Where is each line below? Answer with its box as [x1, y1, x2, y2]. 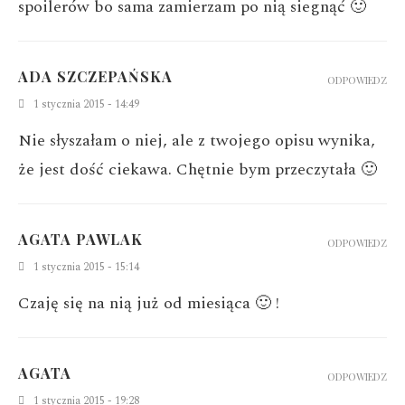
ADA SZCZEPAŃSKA [18, 66, 173, 86]
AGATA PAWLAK [18, 229, 143, 249]
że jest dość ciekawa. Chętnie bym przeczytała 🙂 [18, 156, 377, 182]
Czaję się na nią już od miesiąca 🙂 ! [18, 290, 279, 316]
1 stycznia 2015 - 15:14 [33, 258, 139, 276]
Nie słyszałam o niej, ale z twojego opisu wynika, [18, 127, 375, 153]
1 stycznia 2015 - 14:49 [33, 95, 139, 113]
